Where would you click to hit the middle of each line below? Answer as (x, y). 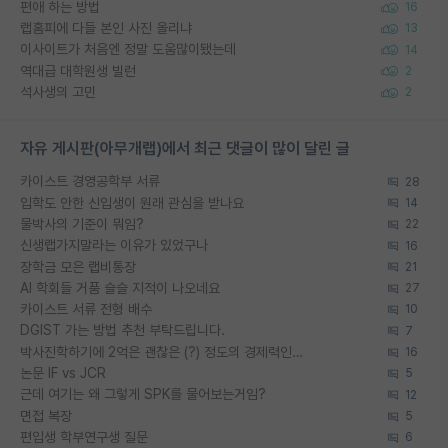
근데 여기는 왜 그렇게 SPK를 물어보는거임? (143, 394)
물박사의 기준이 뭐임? (82, 223)
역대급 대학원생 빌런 (78, 70)
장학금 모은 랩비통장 (78, 266)
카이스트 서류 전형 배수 (86, 309)
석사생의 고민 (58, 91)
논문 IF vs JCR (63, 373)
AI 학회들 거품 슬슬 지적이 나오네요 (120, 287)
